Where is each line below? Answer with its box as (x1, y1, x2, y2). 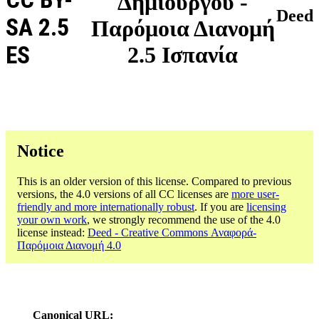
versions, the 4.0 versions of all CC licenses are (17, 187, 231, 200)
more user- (231, 187, 279, 200)
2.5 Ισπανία (127, 42, 239, 68)
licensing (246, 200, 286, 213)
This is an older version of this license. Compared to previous (17, 174, 291, 187)
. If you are (194, 200, 246, 213)
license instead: (17, 226, 88, 239)
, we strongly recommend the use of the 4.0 (87, 213, 281, 226)
